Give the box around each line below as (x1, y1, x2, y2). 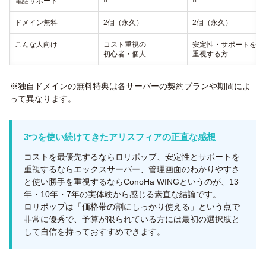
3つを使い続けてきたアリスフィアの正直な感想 (24, 132, 216, 142)
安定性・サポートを (192, 40, 256, 49)
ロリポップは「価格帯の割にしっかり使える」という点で (24, 202, 240, 211)
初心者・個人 (103, 50, 146, 58)
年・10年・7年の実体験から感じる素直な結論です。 (24, 189, 221, 199)
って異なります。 (9, 94, 76, 103)
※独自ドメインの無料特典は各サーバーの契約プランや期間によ (9, 81, 251, 91)
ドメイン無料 (15, 18, 58, 27)
